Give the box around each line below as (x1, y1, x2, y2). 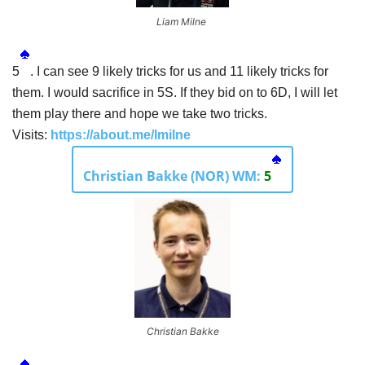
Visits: (12, 127, 51, 142)
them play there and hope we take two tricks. (12, 106, 270, 121)
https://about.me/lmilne (51, 127, 191, 142)
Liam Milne (156, 15, 206, 28)
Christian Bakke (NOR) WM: (83, 166, 264, 185)
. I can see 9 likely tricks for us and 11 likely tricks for (30, 64, 328, 78)
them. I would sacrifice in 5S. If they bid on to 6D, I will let (12, 85, 337, 99)
